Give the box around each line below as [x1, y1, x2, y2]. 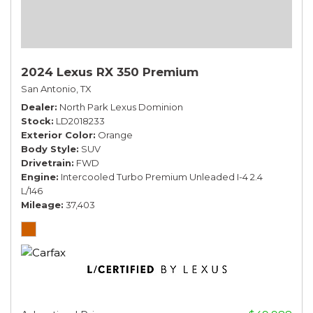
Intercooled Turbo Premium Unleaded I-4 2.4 [61, 170, 263, 182]
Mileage [21, 198, 61, 210]
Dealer [21, 101, 54, 112]
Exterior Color [21, 129, 93, 140]
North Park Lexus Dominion [59, 101, 183, 112]
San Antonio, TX [21, 82, 92, 94]
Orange [98, 129, 133, 140]
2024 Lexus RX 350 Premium [21, 64, 198, 79]
